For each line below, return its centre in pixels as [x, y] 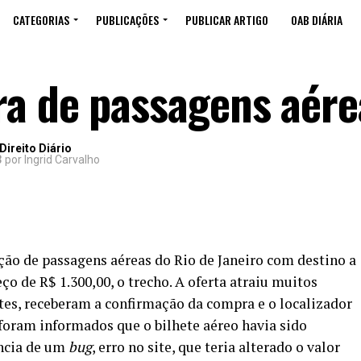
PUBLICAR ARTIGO [227, 20]
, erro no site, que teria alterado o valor [216, 347]
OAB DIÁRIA [317, 20]
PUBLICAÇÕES [127, 20]
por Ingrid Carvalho [51, 160]
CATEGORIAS [41, 20]
